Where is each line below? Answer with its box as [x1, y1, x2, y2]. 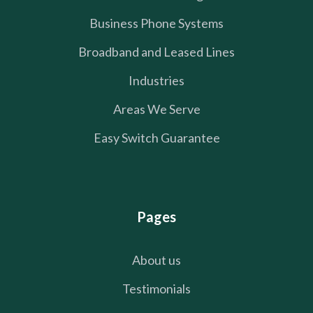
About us [132, 252, 181, 268]
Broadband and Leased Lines [78, 43, 235, 59]
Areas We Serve [112, 101, 201, 117]
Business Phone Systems [89, 15, 224, 31]
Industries [129, 72, 184, 88]
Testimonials [122, 280, 191, 296]
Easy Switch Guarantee [93, 129, 220, 145]
